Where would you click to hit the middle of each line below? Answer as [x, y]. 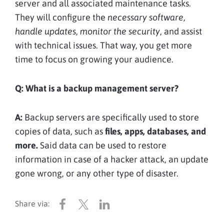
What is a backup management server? [102, 88]
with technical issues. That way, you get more [103, 45]
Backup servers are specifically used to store [111, 117]
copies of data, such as [60, 131]
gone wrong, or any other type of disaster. [98, 173]
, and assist [181, 31]
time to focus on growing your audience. [94, 59]
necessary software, [146, 17]
